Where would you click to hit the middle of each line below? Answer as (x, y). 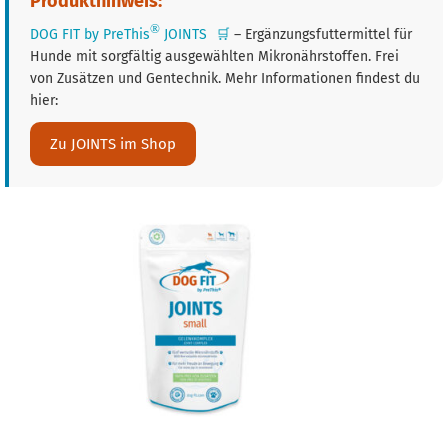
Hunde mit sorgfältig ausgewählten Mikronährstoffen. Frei (214, 56)
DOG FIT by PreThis (89, 34)
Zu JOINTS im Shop (112, 144)
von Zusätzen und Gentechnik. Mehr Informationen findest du (224, 78)
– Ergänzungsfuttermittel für (322, 34)
